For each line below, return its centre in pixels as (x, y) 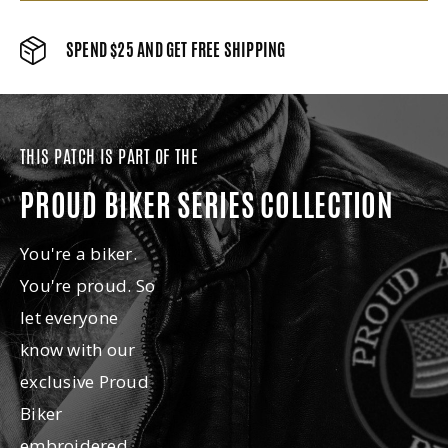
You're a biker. (78, 253)
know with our (78, 349)
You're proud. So (88, 285)
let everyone (69, 317)
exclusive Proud (84, 381)
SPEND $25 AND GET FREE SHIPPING (176, 50)
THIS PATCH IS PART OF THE (109, 155)
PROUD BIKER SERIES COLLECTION (207, 205)
